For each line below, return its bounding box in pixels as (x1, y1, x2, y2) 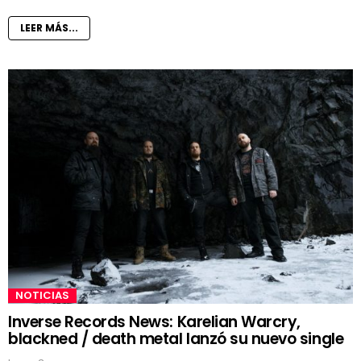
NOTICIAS (15, 288, 69, 304)
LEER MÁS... (20, 20, 78, 35)
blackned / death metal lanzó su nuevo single (8, 328, 344, 351)
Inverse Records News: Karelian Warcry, (8, 311, 301, 334)
